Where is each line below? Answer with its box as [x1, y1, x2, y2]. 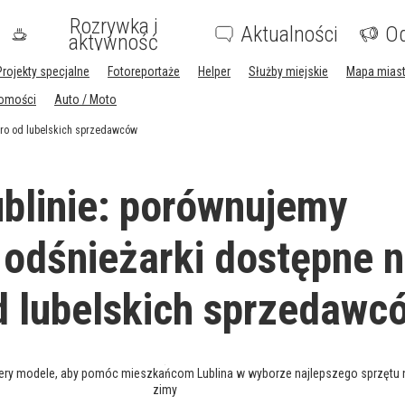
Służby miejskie [249, 64, 328, 79]
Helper [198, 64, 231, 79]
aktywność [69, 30, 159, 55]
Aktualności [240, 22, 338, 47]
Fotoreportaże [108, 64, 180, 79]
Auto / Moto [54, 92, 117, 107]
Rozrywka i [69, 14, 158, 39]
